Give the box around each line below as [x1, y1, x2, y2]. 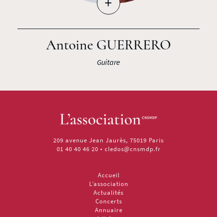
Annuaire [94, 205, 123, 214]
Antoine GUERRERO [46, 35, 171, 54]
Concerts [95, 197, 122, 205]
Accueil [97, 170, 120, 179]
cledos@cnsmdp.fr [104, 144, 161, 153]
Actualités [93, 188, 124, 197]
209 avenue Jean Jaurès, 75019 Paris [53, 136, 164, 144]
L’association [89, 179, 128, 188]
